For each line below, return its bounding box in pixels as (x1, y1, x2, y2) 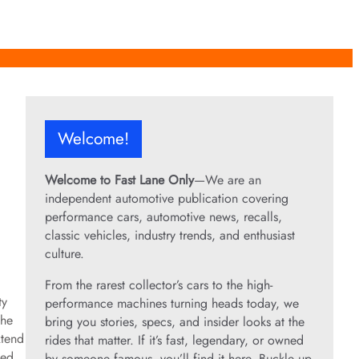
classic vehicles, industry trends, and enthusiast (45, 226, 295, 244)
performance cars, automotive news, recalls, (45, 208, 282, 226)
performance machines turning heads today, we (45, 294, 299, 313)
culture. (45, 244, 84, 263)
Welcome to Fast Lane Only (45, 171, 194, 189)
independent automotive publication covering (45, 189, 288, 208)
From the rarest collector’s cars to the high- (45, 276, 272, 294)
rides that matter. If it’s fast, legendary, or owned (45, 331, 304, 349)
